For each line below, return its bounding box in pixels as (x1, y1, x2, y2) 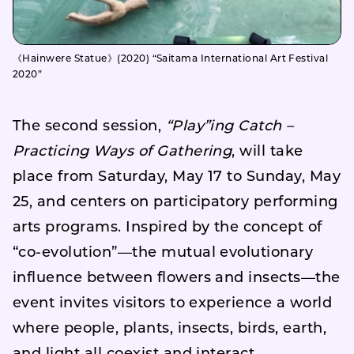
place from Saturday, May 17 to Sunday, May (13, 169, 341, 185)
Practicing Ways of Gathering (13, 144, 232, 160)
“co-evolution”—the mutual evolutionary (13, 245, 314, 261)
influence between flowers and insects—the (13, 270, 341, 286)
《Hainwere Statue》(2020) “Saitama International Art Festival (13, 54, 329, 64)
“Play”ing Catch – (165, 119, 294, 134)
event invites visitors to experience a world (13, 296, 333, 311)
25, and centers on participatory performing (13, 194, 338, 210)
